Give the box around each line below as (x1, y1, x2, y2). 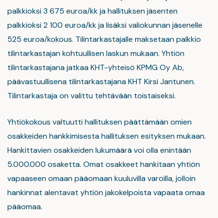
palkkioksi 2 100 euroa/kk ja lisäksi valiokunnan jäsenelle (7, 20, 202, 30)
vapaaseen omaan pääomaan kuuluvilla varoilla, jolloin (7, 173, 196, 183)
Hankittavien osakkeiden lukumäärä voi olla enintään (7, 145, 191, 155)
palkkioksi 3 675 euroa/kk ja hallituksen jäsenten (7, 6, 178, 16)
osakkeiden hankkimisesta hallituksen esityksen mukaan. (7, 131, 206, 141)
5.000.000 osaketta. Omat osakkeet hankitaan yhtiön (7, 159, 200, 169)
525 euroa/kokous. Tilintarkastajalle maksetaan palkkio (7, 34, 201, 44)
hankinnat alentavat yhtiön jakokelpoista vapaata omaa (7, 187, 205, 198)
